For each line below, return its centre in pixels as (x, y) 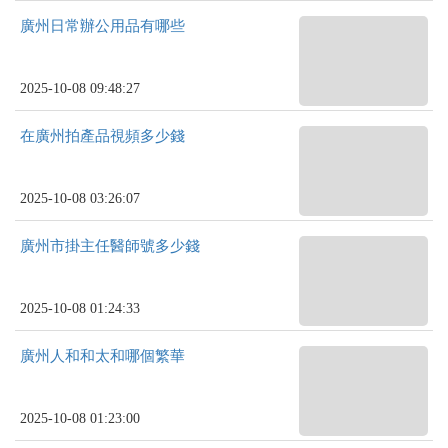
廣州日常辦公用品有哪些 (102, 26)
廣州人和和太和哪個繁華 (102, 356)
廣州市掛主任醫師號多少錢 (110, 246)
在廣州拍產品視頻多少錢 (102, 136)
